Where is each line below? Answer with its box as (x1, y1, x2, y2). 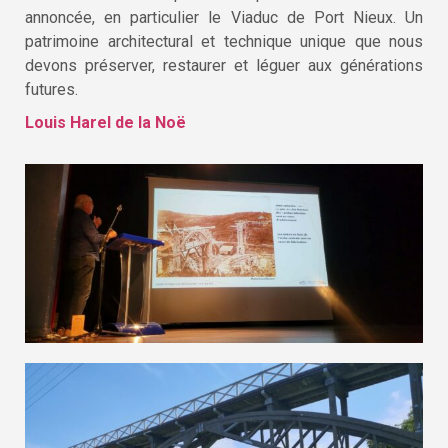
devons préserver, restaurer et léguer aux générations (25, 55, 423, 75)
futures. (25, 79, 78, 99)
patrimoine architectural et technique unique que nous (25, 31, 423, 51)
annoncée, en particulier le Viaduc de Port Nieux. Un (25, 7, 423, 27)
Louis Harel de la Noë (25, 112, 186, 132)
